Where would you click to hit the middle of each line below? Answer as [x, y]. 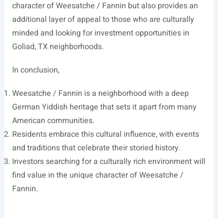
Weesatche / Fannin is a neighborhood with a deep [100, 94]
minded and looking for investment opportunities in [100, 33]
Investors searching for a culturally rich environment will [109, 162]
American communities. [53, 121]
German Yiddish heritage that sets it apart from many [104, 107]
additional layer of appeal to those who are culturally [103, 20]
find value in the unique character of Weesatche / [98, 175]
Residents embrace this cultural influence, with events [105, 135]
